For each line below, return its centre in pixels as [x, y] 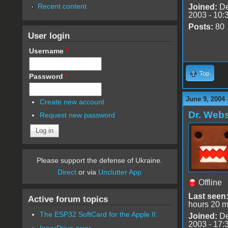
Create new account [72, 102]
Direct [67, 172]
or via [88, 172]
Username [47, 51]
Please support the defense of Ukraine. [100, 161]
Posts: [201, 26]
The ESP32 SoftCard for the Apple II [98, 215]
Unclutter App [120, 172]
